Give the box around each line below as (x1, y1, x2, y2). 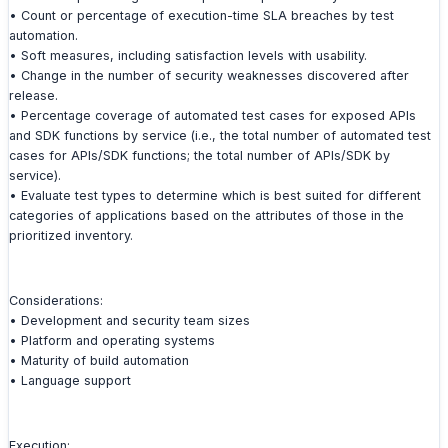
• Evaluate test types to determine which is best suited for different (9, 187, 421, 203)
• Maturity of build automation (9, 352, 189, 368)
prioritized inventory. (9, 227, 133, 243)
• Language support (9, 372, 131, 388)
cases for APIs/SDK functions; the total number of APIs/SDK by (9, 147, 390, 163)
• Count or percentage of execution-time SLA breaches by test (9, 7, 394, 23)
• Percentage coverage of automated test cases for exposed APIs (9, 107, 416, 123)
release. (9, 87, 58, 103)
